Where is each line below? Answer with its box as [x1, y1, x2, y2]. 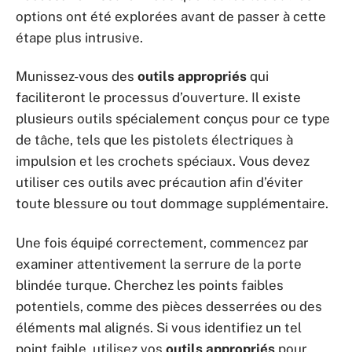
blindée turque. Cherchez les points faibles [16, 277, 284, 293]
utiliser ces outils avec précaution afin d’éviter [16, 174, 303, 190]
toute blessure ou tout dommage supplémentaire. [16, 196, 328, 211]
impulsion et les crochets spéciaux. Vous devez [16, 153, 310, 169]
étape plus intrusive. [16, 29, 143, 46]
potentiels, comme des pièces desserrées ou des [16, 298, 322, 314]
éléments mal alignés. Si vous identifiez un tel [16, 319, 302, 335]
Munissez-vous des [16, 68, 137, 84]
